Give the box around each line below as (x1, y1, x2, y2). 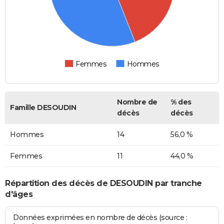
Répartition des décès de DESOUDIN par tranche (5, 178, 202, 188)
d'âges (5, 189, 32, 199)
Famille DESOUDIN (10, 102, 76, 112)
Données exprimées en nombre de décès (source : (13, 212, 187, 222)
